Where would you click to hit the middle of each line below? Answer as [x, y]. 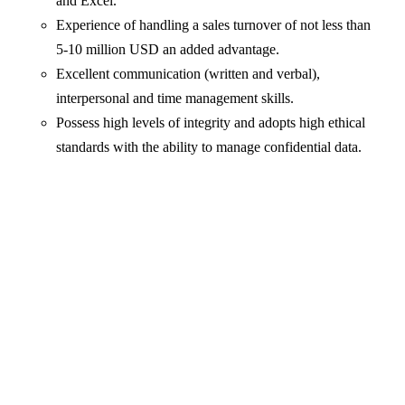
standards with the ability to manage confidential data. [209, 147]
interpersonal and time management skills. [175, 99]
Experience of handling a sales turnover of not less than [214, 25]
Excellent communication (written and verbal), [188, 74]
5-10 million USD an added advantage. [168, 50]
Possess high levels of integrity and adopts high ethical [211, 123]
